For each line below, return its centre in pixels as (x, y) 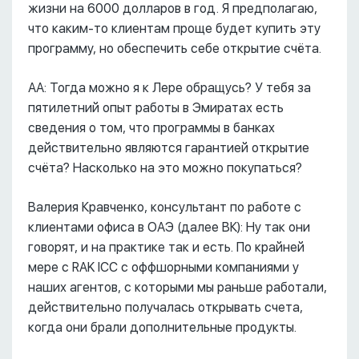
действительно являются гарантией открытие (169, 148)
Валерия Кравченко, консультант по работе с (165, 208)
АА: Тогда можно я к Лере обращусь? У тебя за (169, 88)
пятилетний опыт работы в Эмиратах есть (156, 108)
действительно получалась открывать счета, (165, 308)
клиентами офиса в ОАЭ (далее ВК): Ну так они (169, 228)
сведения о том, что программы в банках (151, 128)
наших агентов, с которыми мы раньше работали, (177, 288)
